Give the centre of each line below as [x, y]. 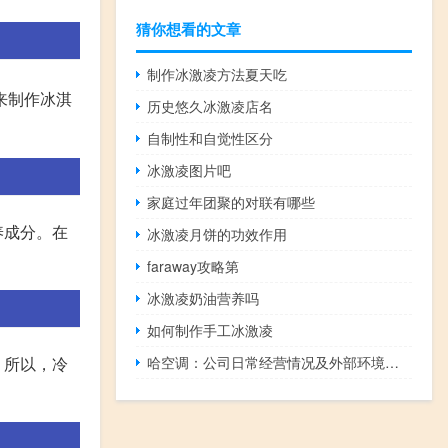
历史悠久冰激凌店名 [210, 106]
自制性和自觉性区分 [210, 138]
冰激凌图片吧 [189, 170]
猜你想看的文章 [188, 29]
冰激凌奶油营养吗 [203, 298]
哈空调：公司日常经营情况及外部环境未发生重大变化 [392, 362]
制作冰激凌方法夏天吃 [217, 74]
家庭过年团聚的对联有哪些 [231, 202]
